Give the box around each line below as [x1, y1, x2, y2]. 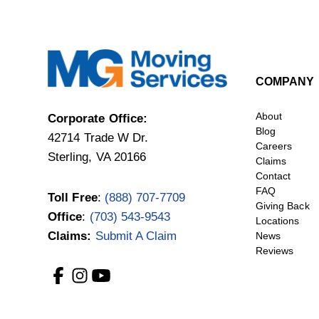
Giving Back [256, 200, 310, 212]
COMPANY [256, 75, 315, 88]
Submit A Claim [95, 229, 177, 244]
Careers [256, 140, 293, 152]
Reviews [256, 245, 294, 257]
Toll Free [48, 191, 98, 205]
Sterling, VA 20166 [48, 150, 146, 164]
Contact [256, 170, 291, 182]
